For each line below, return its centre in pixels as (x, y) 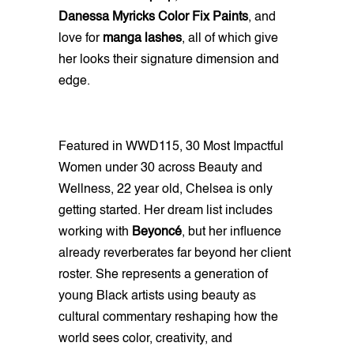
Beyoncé (157, 233)
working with (95, 233)
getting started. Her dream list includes (166, 211)
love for (81, 39)
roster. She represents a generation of (163, 275)
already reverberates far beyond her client (175, 254)
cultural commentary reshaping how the (168, 318)
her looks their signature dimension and (169, 60)
